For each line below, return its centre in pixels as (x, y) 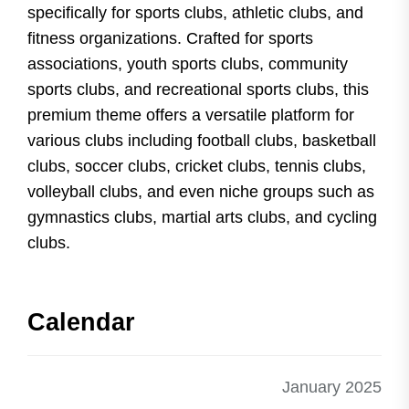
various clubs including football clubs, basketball (202, 140)
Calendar (81, 322)
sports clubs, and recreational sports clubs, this (198, 89)
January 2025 (332, 387)
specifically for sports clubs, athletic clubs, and (195, 12)
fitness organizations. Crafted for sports (170, 38)
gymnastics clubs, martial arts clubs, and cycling (202, 217)
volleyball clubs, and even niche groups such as (201, 191)
